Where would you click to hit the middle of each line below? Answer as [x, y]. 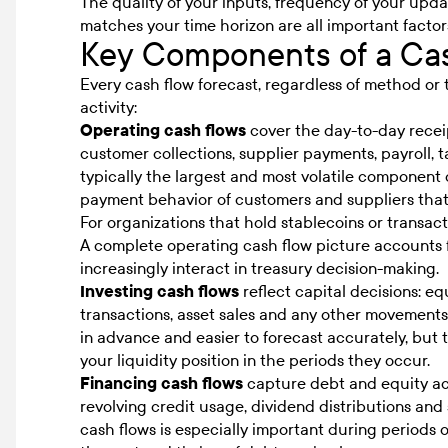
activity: [108, 107]
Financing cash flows [161, 383]
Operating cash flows [163, 130]
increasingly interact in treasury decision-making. [259, 268]
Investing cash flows [159, 291]
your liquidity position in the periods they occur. [255, 360]
